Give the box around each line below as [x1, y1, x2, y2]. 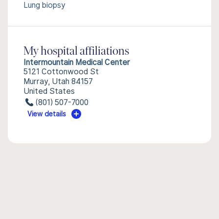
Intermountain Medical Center [23, 58, 130, 67]
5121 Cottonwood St [23, 67, 99, 76]
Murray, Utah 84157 [23, 77, 93, 86]
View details [27, 110, 66, 118]
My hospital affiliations [23, 46, 129, 58]
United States [23, 87, 75, 96]
